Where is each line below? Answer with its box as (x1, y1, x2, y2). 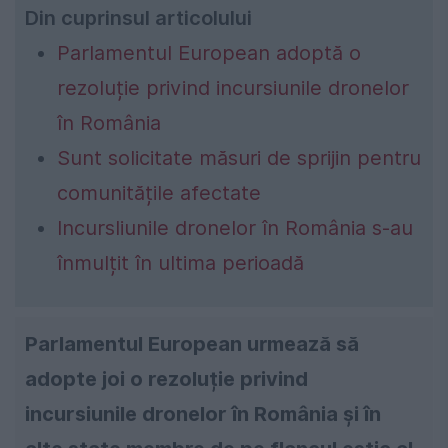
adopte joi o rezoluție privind (25, 366, 308, 391)
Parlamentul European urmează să (25, 331, 359, 356)
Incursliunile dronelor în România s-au (57, 215, 413, 240)
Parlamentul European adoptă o (57, 40, 361, 65)
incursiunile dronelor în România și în (25, 401, 381, 426)
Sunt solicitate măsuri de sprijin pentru (57, 145, 421, 170)
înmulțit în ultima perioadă (57, 250, 304, 275)
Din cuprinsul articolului (25, 5, 252, 30)
